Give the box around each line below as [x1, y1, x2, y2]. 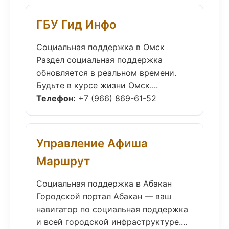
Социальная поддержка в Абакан [36, 178, 172, 189]
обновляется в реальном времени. [36, 67, 176, 78]
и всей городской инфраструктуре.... [36, 217, 187, 227]
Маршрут [36, 154, 90, 168]
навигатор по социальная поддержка [36, 204, 188, 214]
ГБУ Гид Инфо [36, 17, 117, 31]
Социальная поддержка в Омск [36, 42, 165, 52]
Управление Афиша [36, 136, 148, 150]
